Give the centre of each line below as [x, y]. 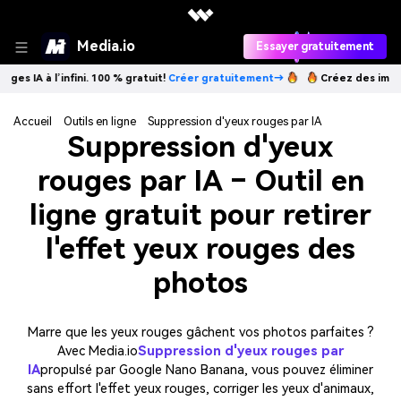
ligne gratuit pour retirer [200, 215]
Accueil [33, 122]
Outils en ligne [99, 122]
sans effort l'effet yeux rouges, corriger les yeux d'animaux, [200, 388]
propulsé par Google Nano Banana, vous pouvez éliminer [207, 370]
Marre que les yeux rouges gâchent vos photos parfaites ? [200, 332]
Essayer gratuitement [315, 47]
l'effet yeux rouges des [200, 249]
